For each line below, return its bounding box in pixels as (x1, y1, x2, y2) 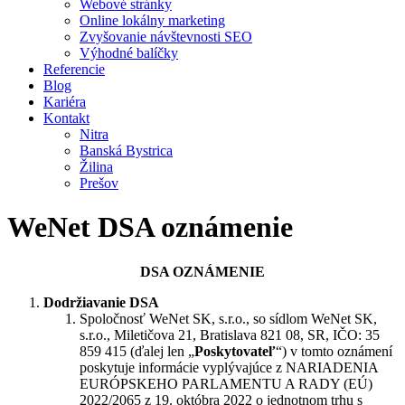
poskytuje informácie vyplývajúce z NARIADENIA (80, 359, 378, 375)
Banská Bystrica (80, 143, 173, 158)
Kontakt (43, 110, 89, 126)
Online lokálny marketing (80, 13, 225, 28)
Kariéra (43, 94, 86, 109)
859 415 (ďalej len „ (80, 343, 194, 359)
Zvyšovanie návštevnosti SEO (80, 29, 252, 44)
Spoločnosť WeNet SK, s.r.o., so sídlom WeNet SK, (80, 310, 377, 326)
